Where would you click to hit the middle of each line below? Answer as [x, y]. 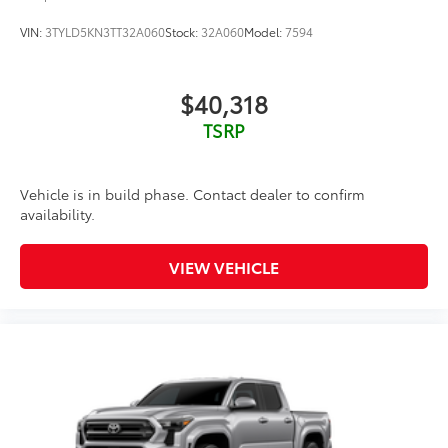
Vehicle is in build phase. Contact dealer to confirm [192, 194]
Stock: [183, 31]
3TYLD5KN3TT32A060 [105, 31]
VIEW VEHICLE [224, 267]
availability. [57, 214]
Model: [264, 31]
